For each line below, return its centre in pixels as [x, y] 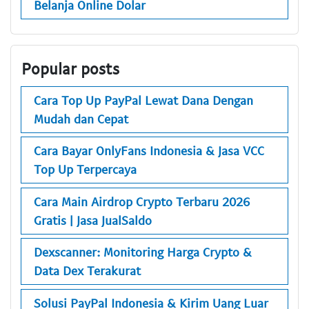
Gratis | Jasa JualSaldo [93, 220]
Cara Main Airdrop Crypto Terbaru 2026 [142, 201]
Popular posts [70, 69]
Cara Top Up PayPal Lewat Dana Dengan [143, 100]
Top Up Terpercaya [85, 169]
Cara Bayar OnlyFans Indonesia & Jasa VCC [149, 151]
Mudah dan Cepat [81, 118]
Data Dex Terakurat [87, 271]
